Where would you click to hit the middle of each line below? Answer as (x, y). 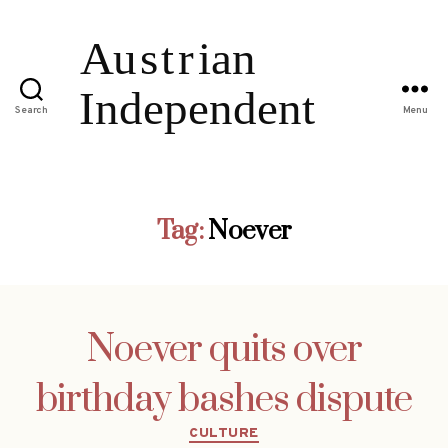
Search (31, 111)
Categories (266, 429)
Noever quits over (224, 349)
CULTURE (224, 433)
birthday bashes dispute (224, 399)
